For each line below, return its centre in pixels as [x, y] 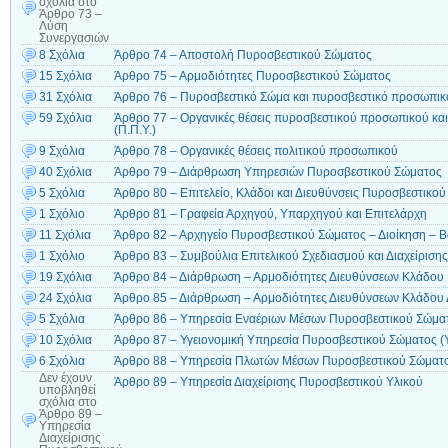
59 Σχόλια [65, 118]
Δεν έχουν [65, 378]
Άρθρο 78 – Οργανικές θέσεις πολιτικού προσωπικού [256, 151]
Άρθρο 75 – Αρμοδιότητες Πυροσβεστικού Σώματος [252, 76]
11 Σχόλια [65, 235]
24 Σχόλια [65, 298]
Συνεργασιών [74, 38]
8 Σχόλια [62, 55]
